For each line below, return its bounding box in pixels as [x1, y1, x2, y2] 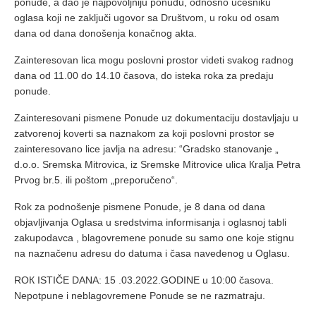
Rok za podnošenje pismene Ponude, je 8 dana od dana [14, 201, 265, 213]
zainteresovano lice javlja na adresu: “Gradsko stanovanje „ [14, 143, 279, 155]
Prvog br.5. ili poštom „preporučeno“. [14, 174, 178, 186]
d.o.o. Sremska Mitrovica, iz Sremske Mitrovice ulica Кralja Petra [14, 159, 300, 171]
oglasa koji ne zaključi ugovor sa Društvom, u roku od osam [14, 12, 279, 24]
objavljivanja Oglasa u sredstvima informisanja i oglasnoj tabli [14, 217, 286, 229]
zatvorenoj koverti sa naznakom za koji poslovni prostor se [14, 128, 274, 140]
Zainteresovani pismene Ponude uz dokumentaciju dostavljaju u [14, 112, 298, 124]
